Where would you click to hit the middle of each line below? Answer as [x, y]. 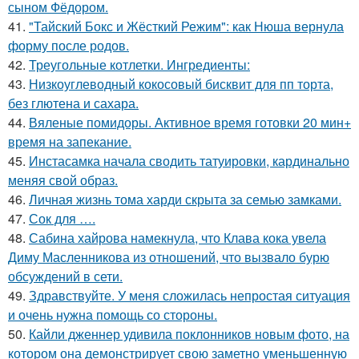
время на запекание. [70, 142]
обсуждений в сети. [65, 276]
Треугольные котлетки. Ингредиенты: [139, 65]
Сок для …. [62, 219]
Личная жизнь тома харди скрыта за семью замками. [185, 200]
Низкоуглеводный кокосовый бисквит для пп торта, [181, 84]
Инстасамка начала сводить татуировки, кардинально [189, 161]
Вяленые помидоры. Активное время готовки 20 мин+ [190, 123]
